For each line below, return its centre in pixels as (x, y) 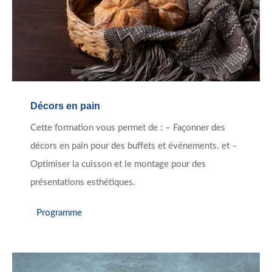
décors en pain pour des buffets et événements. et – (134, 146)
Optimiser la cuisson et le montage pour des (118, 165)
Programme (59, 212)
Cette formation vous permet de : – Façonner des (128, 128)
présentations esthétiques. (83, 183)
